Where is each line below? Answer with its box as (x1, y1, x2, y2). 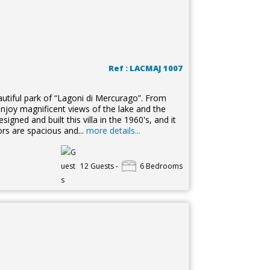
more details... (86, 125, 140, 136)
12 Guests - (80, 161, 118, 171)
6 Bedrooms (139, 161, 183, 171)
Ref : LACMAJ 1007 (108, 63, 183, 74)
